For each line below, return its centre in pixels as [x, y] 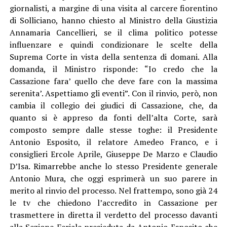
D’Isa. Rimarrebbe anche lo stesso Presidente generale [113, 166]
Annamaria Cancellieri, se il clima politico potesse [113, 32]
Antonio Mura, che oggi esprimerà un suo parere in [113, 178]
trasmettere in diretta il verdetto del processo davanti [113, 215]
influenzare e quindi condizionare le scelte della [113, 44]
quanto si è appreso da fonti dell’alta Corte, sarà [113, 117]
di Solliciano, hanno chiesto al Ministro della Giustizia [113, 20]
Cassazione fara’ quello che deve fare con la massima [113, 81]
